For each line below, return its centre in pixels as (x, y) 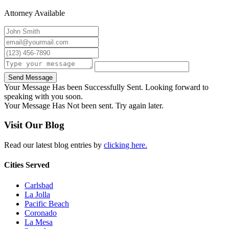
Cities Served (27, 165)
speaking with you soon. (43, 96)
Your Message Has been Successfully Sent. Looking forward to (106, 87)
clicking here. (125, 145)
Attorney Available (35, 13)
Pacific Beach (47, 203)
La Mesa (39, 222)
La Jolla (37, 194)
